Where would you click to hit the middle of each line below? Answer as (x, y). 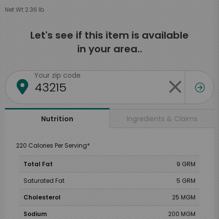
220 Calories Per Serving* (53, 145)
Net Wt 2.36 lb (24, 10)
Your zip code (57, 75)
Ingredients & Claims (162, 119)
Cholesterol (42, 197)
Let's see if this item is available (109, 35)
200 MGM (182, 214)
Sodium (35, 214)
